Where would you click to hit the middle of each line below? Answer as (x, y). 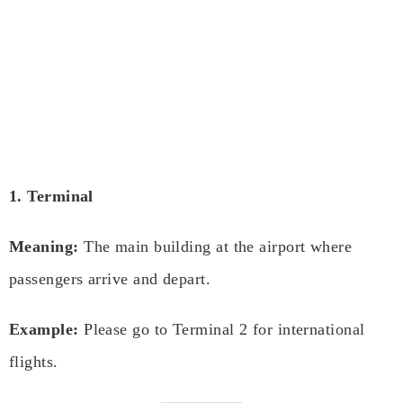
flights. (34, 362)
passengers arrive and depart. (110, 279)
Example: (44, 330)
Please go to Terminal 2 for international (222, 330)
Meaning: (44, 247)
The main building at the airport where (215, 247)
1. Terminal (51, 197)
